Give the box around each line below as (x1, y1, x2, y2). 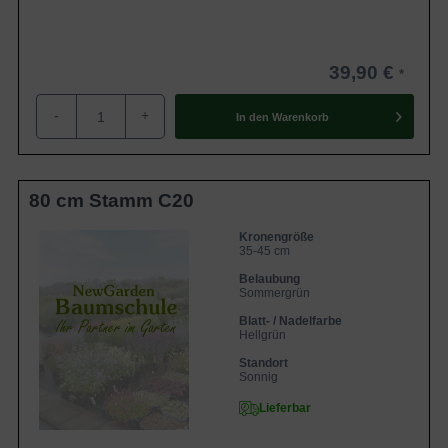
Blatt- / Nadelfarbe (239, 314, 342, 328)
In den (235, 110, 269, 123)
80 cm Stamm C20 (29, 190, 194, 211)
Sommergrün (239, 286, 310, 300)
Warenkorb (271, 110, 329, 123)
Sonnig (239, 370, 278, 384)
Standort (239, 356, 288, 370)
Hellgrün (239, 328, 286, 342)
